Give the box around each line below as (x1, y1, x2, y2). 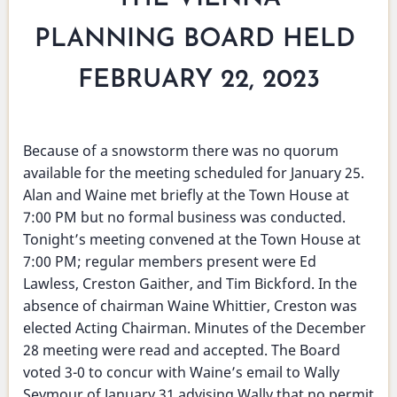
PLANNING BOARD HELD (34, 27, 363, 53)
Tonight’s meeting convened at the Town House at (23, 230, 361, 250)
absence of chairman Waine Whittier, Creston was (23, 296, 357, 316)
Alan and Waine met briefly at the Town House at (23, 185, 349, 206)
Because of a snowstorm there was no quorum (23, 141, 339, 161)
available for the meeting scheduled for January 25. (23, 163, 364, 183)
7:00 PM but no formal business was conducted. (23, 207, 346, 228)
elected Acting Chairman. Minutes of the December (23, 318, 366, 339)
